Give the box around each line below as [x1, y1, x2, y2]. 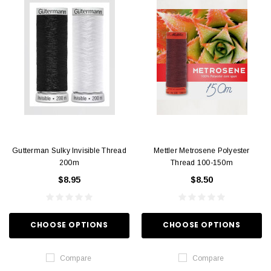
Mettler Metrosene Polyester [154, 146, 250, 155]
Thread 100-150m [171, 158, 233, 167]
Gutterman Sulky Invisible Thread [12, 146, 126, 155]
